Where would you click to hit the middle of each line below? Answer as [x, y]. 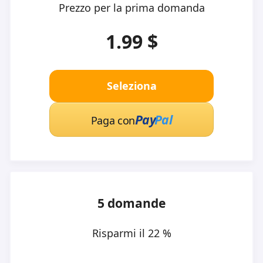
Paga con [113, 121]
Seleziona [131, 86]
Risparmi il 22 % [131, 233]
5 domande [131, 203]
